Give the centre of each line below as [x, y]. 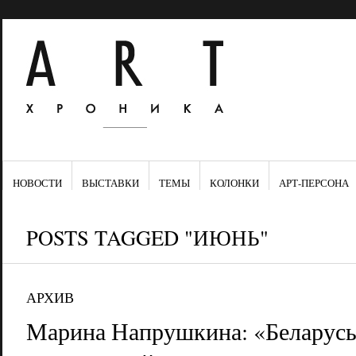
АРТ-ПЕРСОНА [313, 183]
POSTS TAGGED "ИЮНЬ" [147, 237]
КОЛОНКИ [234, 183]
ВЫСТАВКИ [110, 183]
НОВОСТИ [37, 183]
